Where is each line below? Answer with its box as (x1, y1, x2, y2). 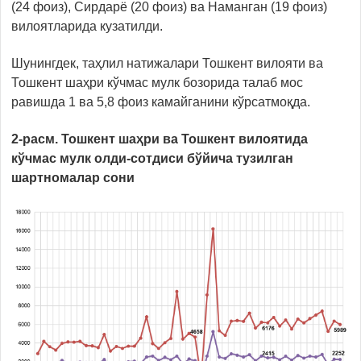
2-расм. (11, 131, 61, 146)
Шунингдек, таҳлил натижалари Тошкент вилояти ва (11, 56, 323, 70)
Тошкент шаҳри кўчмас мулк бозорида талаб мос (11, 75, 303, 89)
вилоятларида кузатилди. (11, 19, 163, 33)
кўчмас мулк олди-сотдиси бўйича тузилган (11, 151, 293, 165)
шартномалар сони (11, 170, 135, 185)
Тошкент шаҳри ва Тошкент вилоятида (61, 131, 308, 146)
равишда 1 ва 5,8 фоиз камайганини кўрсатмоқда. (11, 94, 310, 109)
